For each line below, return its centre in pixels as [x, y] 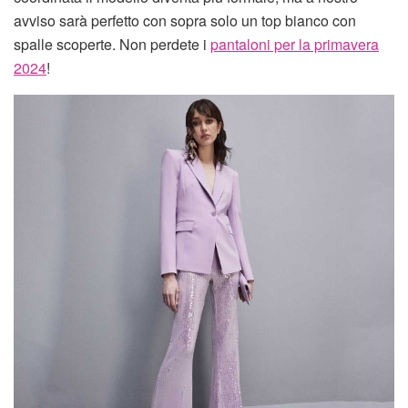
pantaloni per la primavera [295, 44]
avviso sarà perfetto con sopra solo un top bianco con [185, 20]
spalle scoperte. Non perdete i [112, 44]
